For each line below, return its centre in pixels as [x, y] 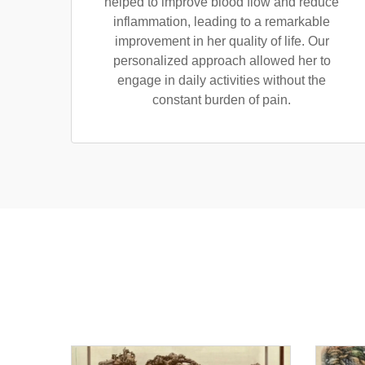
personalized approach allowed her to [222, 61]
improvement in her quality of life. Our [222, 41]
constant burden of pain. [222, 100]
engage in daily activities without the [222, 80]
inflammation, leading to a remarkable [222, 22]
